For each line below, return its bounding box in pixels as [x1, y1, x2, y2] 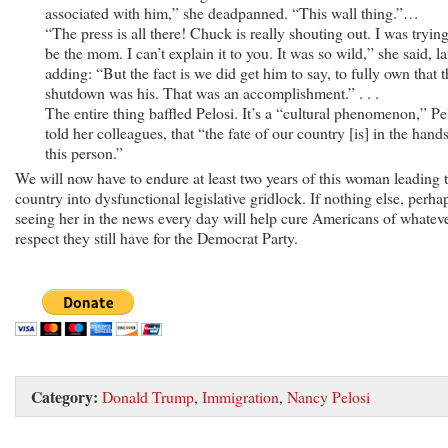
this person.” [45, 141, 123, 163]
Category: [31, 384, 98, 408]
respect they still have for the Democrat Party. [15, 226, 298, 248]
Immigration [202, 385, 279, 407]
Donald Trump [102, 385, 194, 407]
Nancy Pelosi [287, 385, 370, 407]
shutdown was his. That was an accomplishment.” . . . [45, 81, 379, 103]
